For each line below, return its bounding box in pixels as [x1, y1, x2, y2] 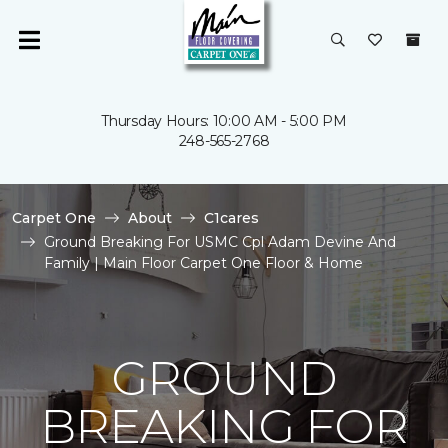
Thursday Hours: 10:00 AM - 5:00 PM [101, 112, 347, 130]
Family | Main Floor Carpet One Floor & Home [44, 254, 363, 272]
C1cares [204, 209, 259, 227]
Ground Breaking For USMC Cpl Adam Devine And [44, 233, 396, 251]
